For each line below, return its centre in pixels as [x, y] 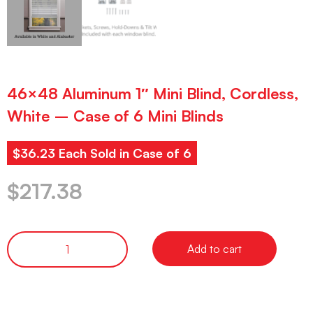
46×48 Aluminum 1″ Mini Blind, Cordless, [153, 94]
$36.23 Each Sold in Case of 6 [102, 153]
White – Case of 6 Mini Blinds [115, 116]
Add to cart [214, 248]
